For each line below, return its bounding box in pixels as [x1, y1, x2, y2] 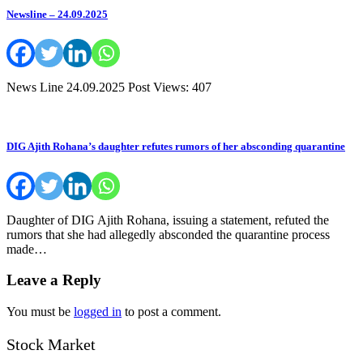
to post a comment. [122, 305, 221, 319]
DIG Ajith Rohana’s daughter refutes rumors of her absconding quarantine [6, 140, 345, 153]
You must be [6, 305, 74, 319]
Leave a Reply [6, 271, 101, 289]
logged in [74, 305, 122, 319]
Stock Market [6, 335, 96, 354]
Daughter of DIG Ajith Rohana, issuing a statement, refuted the [6, 212, 329, 227]
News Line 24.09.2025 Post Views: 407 [6, 80, 211, 95]
